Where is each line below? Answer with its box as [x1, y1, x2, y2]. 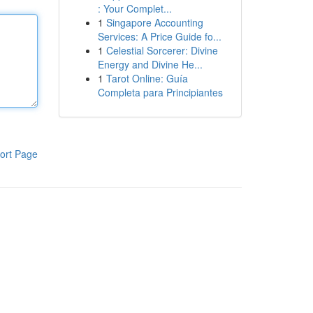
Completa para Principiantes [97, 85, 223, 99]
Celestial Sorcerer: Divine [105, 43, 218, 57]
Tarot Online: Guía [105, 71, 188, 85]
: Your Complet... [97, 1, 172, 15]
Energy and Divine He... [97, 57, 203, 71]
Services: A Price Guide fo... [97, 29, 221, 43]
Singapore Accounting [105, 15, 203, 29]
